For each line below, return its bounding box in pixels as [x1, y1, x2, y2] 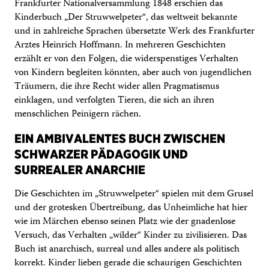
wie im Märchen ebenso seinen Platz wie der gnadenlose [14, 213, 235, 230]
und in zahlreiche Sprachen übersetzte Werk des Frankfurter [14, 23, 255, 40]
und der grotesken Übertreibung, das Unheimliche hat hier [14, 199, 247, 216]
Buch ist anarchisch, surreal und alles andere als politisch [14, 241, 240, 258]
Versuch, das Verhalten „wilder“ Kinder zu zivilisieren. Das [14, 227, 247, 244]
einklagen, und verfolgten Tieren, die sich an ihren [14, 92, 214, 109]
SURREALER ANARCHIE [14, 162, 145, 177]
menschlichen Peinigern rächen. [14, 106, 141, 122]
